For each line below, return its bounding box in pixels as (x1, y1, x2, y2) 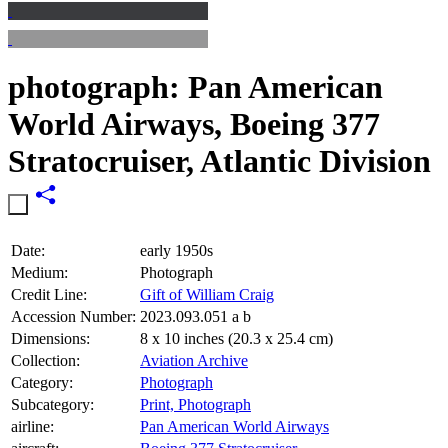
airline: (11, 417, 54, 435)
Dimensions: (11, 329, 90, 347)
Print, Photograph (140, 395, 251, 413)
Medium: (11, 263, 68, 281)
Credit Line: (11, 285, 87, 303)
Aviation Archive (140, 351, 248, 369)
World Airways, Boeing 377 (8, 106, 380, 143)
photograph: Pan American (8, 69, 383, 106)
